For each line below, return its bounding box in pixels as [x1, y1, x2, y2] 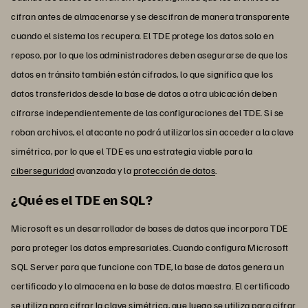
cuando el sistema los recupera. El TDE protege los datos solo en [11, 29, 274, 41]
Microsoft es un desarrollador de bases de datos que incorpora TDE [11, 221, 288, 234]
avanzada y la [74, 164, 133, 176]
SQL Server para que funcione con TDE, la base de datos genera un [11, 260, 284, 272]
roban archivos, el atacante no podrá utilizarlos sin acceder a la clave [11, 125, 294, 137]
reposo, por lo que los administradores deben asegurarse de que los [11, 48, 287, 60]
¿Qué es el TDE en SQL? [11, 190, 153, 208]
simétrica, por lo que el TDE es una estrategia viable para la [11, 144, 253, 157]
